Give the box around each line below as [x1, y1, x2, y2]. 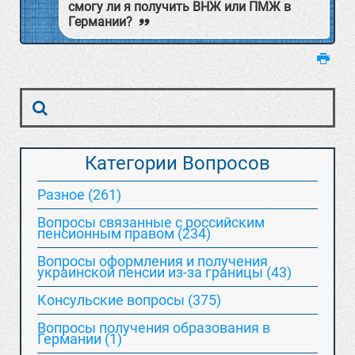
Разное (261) [37, 186, 121, 203]
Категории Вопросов [85, 152, 270, 174]
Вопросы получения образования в [37, 319, 270, 336]
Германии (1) [37, 330, 122, 347]
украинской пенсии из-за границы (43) [37, 264, 292, 281]
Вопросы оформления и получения [37, 253, 268, 269]
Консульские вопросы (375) [37, 292, 221, 308]
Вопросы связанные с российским [37, 214, 265, 231]
